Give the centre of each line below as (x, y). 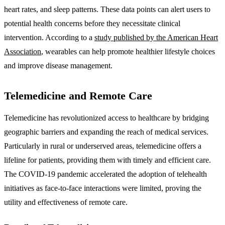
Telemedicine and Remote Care (78, 95)
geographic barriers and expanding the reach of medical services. (106, 132)
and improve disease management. (58, 65)
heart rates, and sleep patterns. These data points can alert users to (107, 9)
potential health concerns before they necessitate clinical (92, 23)
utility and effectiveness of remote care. (66, 202)
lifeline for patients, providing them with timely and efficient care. (107, 160)
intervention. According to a (49, 37)
